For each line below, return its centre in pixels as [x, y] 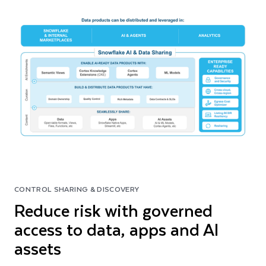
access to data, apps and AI [116, 229]
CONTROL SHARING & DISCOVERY [77, 189]
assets [38, 248]
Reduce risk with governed [113, 210]
